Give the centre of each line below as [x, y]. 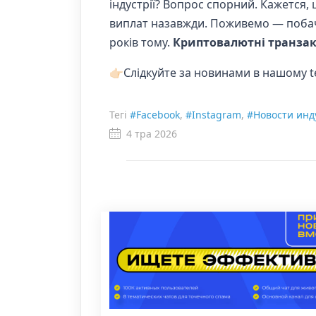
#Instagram [213, 115]
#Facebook [155, 115]
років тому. [141, 43]
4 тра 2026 [152, 134]
